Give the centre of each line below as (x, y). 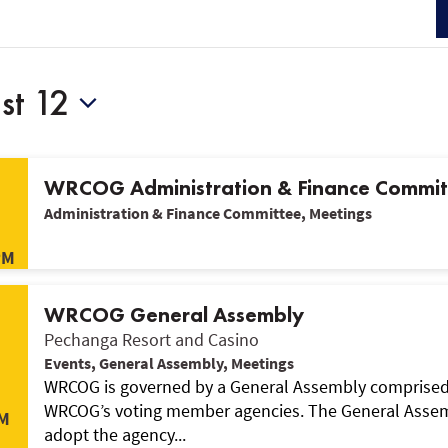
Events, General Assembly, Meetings (169, 363)
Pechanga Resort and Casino (151, 339)
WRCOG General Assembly (174, 314)
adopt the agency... (115, 434)
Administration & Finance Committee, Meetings (208, 213)
